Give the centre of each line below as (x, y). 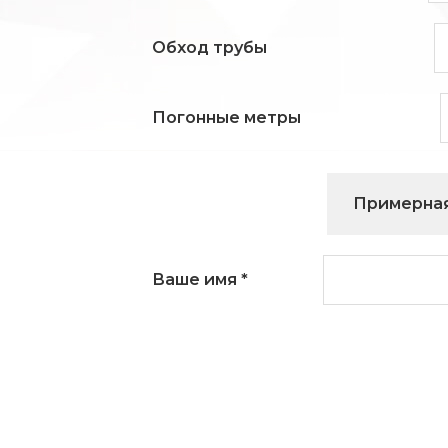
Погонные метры (226, 117)
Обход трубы (209, 47)
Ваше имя (196, 279)
